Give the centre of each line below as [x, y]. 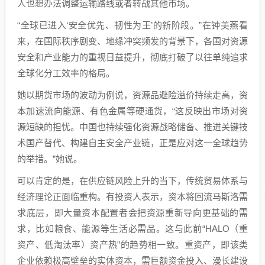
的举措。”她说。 [50, 159]
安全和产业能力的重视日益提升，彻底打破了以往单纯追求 [132, 57]
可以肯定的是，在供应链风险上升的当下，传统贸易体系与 [132, 181]
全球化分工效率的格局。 [66, 73]
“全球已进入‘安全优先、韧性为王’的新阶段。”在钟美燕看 [132, 25]
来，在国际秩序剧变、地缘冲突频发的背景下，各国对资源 [132, 41]
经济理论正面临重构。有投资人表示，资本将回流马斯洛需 [132, 197]
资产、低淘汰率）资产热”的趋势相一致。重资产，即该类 [132, 245]
